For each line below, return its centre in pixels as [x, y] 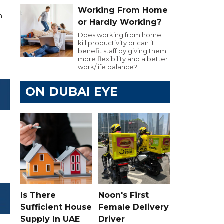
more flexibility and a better [123, 59]
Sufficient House [56, 207]
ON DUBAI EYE [72, 92]
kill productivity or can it [116, 43]
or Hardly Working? [120, 22]
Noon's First [124, 195]
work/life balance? [108, 67]
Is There [38, 195]
